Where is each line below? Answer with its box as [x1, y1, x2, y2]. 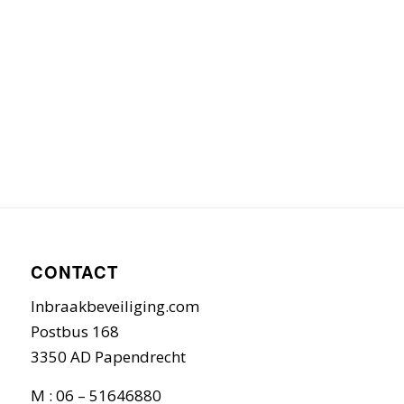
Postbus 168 [30, 321, 119, 343]
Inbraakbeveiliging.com [30, 296, 199, 317]
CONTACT [30, 259, 118, 284]
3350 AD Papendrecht [30, 346, 186, 368]
